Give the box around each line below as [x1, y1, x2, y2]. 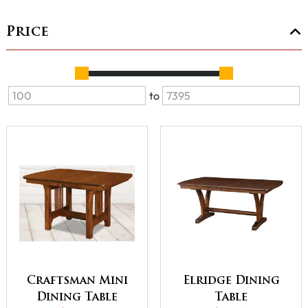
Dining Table [36, 291, 118, 303]
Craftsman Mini [26, 275, 128, 287]
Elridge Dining [182, 275, 280, 287]
